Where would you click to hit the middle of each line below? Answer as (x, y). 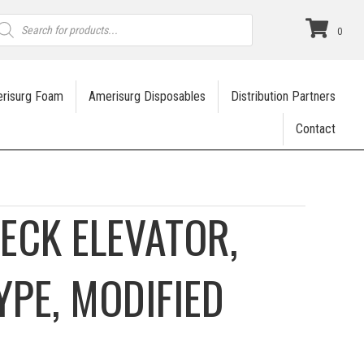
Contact (316, 129)
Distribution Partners (284, 96)
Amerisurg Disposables (147, 96)
